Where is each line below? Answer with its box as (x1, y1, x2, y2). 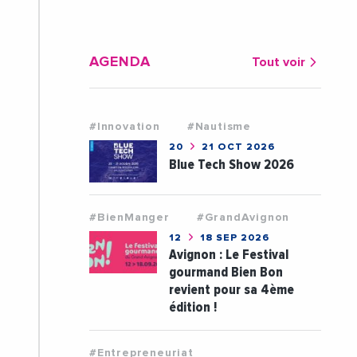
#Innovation (88, 120, 160, 132)
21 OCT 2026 (198, 142, 275, 152)
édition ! (168, 299, 217, 316)
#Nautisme (186, 120, 251, 132)
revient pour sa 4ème (168, 281, 294, 299)
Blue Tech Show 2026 (168, 155, 294, 173)
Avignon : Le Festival (168, 246, 288, 264)
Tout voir (251, 55, 305, 69)
